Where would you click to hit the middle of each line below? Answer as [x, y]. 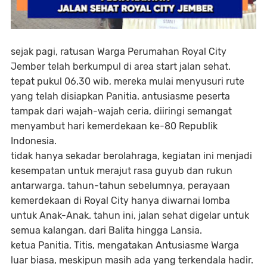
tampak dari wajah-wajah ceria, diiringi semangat [121, 111]
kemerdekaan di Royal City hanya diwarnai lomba [120, 200]
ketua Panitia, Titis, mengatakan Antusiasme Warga [125, 245]
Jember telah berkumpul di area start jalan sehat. [121, 66]
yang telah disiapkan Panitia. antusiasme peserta [120, 96]
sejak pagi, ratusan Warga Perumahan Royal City [119, 51]
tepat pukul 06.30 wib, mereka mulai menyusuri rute [128, 81]
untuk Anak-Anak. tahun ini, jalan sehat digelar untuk [130, 215]
